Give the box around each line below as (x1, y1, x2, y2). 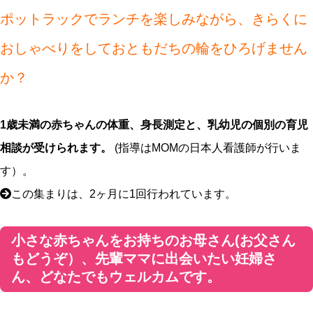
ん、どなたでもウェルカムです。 (11, 269, 221, 284)
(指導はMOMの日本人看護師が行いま (112, 142, 301, 154)
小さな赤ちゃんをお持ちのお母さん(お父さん (11, 233, 296, 248)
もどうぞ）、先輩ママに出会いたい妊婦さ (11, 251, 277, 266)
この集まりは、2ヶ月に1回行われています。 (11, 188, 236, 200)
